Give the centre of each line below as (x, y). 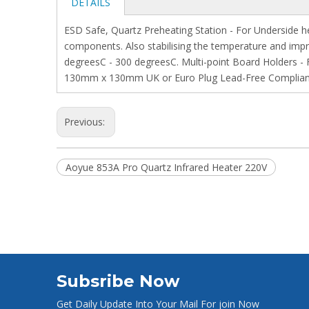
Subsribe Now (118, 281)
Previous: (86, 122)
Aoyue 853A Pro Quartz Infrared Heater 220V (166, 167)
